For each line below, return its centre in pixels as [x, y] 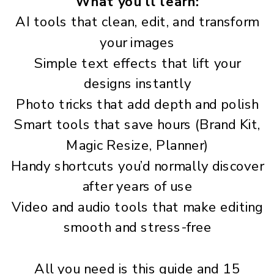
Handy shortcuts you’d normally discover [137, 166]
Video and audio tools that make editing [138, 207]
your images [137, 43]
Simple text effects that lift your [138, 63]
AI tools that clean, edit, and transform [138, 22]
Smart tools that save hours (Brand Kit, [137, 125]
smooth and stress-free [137, 228]
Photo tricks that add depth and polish [137, 105]
